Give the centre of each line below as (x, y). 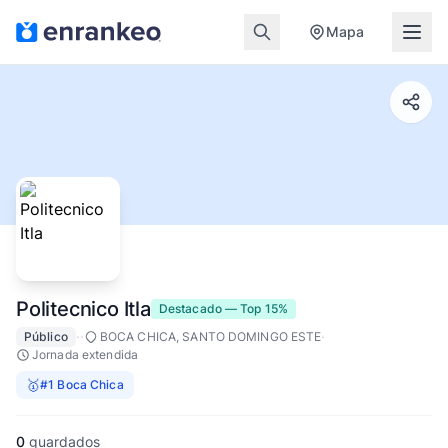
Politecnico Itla (83, 309)
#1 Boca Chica (82, 384)
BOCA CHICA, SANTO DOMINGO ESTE (210, 336)
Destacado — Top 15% (223, 308)
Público (46, 336)
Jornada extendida (85, 354)
